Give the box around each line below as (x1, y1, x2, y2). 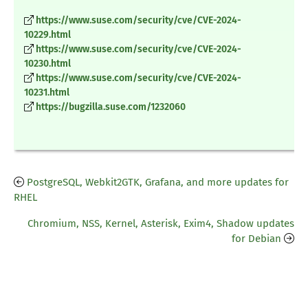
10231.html (24, 87, 69, 99)
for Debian (232, 232, 281, 245)
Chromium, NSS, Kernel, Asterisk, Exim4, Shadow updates (27, 217, 294, 230)
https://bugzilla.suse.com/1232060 (36, 101, 186, 113)
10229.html (24, 29, 71, 41)
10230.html (24, 58, 71, 70)
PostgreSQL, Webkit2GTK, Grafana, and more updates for (27, 176, 289, 189)
